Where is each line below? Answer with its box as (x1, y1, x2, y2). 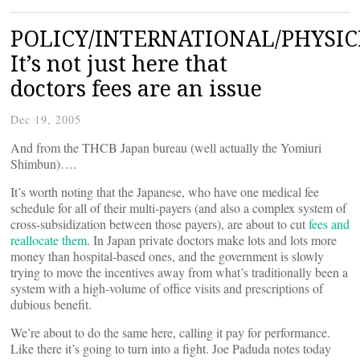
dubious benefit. (10, 296, 92, 313)
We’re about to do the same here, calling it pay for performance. (10, 324, 330, 341)
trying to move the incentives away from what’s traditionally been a (10, 264, 348, 280)
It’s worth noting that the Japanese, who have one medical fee (10, 183, 319, 200)
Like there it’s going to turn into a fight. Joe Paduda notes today (10, 340, 331, 357)
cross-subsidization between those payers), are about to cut (10, 215, 309, 232)
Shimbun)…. (10, 155, 76, 172)
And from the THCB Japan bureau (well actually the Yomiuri (10, 139, 321, 156)
